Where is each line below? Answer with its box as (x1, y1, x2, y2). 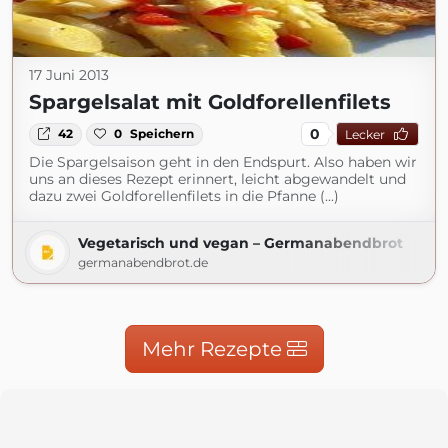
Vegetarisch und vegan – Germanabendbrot (78, 234, 403, 253)
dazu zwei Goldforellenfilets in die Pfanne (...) (29, 187, 339, 206)
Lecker (344, 126, 385, 142)
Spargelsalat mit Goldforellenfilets (29, 90, 391, 115)
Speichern (130, 126, 195, 142)
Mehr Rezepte (141, 337, 287, 362)
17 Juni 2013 (29, 66, 109, 85)
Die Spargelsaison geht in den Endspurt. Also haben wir (29, 153, 417, 172)
